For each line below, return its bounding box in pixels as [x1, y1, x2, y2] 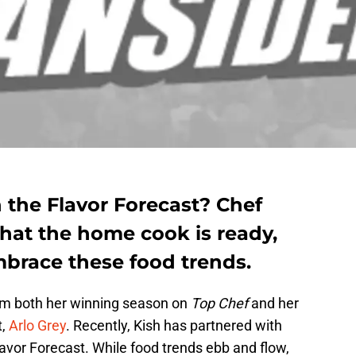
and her [248, 295, 299, 312]
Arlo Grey [9, 317, 66, 335]
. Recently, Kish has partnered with [66, 317, 282, 335]
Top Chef [191, 295, 248, 312]
